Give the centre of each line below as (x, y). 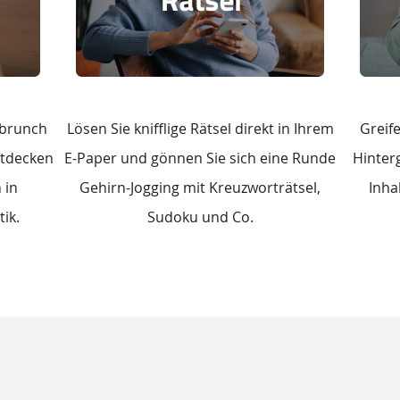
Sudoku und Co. (200, 217)
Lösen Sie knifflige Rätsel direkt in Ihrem (200, 128)
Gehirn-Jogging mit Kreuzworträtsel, (200, 187)
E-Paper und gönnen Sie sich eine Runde (200, 158)
